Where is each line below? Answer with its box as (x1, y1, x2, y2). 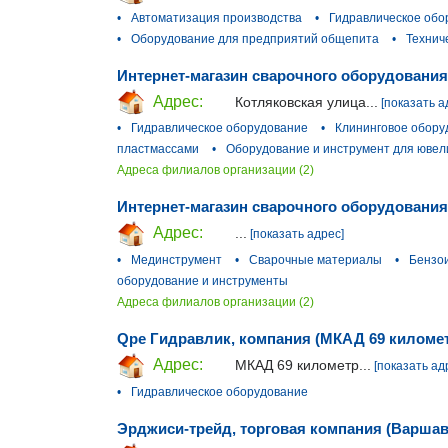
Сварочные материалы (249, 253, 382, 268)
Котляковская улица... (235, 93, 378, 110)
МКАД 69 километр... (235, 357, 371, 374)
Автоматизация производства (131, 10, 302, 25)
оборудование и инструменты (117, 274, 288, 289)
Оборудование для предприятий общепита (131, 31, 379, 46)
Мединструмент (131, 253, 222, 268)
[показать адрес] (250, 227, 344, 242)
